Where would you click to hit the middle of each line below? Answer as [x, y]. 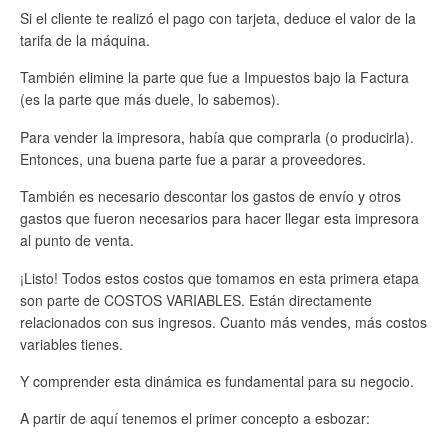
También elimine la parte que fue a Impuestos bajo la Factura [214, 77]
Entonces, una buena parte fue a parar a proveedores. [193, 158]
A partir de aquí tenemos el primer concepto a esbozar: [195, 418]
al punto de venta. [77, 240]
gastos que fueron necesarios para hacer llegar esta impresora [219, 218]
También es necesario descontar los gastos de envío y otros [210, 196]
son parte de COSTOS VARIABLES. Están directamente [196, 299]
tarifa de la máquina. [85, 39]
